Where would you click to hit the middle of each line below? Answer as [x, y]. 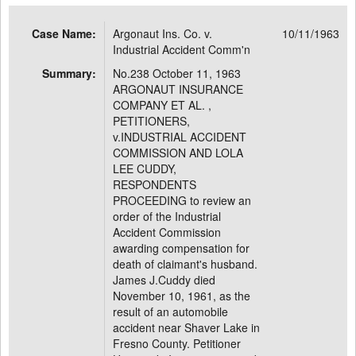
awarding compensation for [181, 248]
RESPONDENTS [155, 184]
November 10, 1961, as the [182, 296]
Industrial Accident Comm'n [182, 49]
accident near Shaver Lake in [186, 327]
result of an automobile [170, 311]
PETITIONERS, [151, 121]
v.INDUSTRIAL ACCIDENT [180, 137]
